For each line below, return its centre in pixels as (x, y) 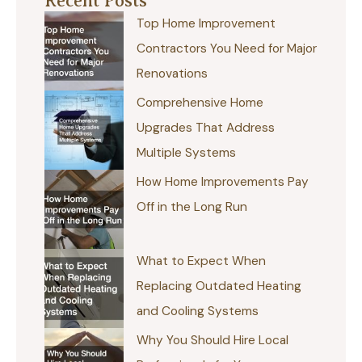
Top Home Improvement (206, 23)
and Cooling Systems (197, 311)
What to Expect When (201, 261)
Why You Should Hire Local (212, 340)
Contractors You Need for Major (226, 48)
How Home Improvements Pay (222, 181)
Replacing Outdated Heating (219, 286)
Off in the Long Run (192, 206)
